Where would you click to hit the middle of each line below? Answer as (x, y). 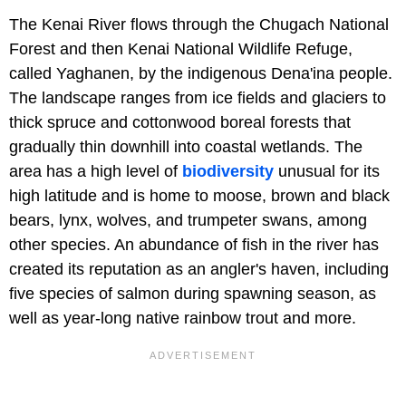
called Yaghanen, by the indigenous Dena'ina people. (201, 74)
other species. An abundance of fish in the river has (194, 245)
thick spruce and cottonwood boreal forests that (180, 123)
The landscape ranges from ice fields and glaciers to (198, 98)
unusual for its (327, 172)
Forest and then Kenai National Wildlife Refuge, (181, 49)
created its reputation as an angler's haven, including (199, 270)
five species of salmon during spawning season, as (193, 294)
